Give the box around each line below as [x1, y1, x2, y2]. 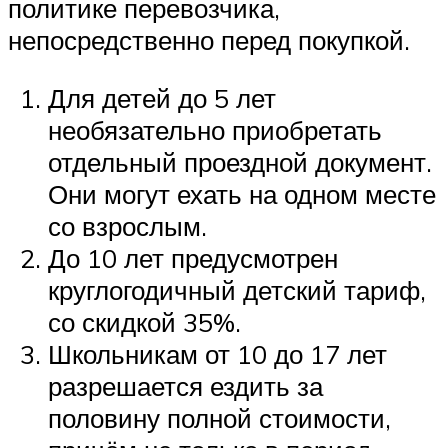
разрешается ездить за [48, 369, 323, 402]
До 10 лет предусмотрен [48, 241, 338, 274]
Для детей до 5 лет [48, 81, 276, 114]
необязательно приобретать [48, 113, 382, 146]
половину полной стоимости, [48, 401, 391, 434]
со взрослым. [48, 209, 207, 242]
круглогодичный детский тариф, [48, 273, 426, 306]
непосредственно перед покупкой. [8, 24, 410, 57]
